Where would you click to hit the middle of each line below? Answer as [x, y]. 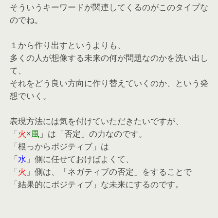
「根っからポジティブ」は [59, 146]
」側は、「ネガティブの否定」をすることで [109, 172]
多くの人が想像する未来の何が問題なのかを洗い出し [109, 58]
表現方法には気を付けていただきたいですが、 [97, 121]
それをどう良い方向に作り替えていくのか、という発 [109, 83]
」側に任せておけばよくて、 [80, 159]
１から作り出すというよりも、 [68, 45]
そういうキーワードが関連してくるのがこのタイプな [109, 7]
